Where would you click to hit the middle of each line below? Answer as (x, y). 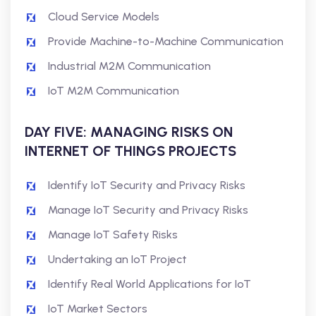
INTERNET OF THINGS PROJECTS (130, 151)
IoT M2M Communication (114, 91)
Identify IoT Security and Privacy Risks (147, 185)
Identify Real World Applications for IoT (150, 284)
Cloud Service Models (104, 17)
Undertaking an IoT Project (117, 259)
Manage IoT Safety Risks (113, 235)
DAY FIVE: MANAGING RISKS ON (129, 132)
